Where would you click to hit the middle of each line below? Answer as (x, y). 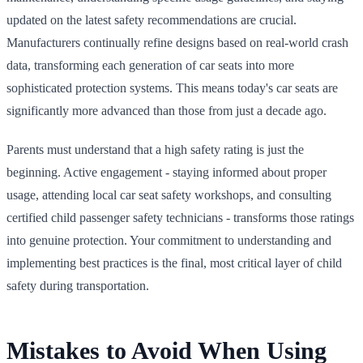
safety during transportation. (78, 285)
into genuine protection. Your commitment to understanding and (169, 240)
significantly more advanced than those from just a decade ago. (167, 110)
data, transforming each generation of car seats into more (150, 65)
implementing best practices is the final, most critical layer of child (174, 263)
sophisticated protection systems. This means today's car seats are (172, 88)
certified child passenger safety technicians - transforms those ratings (180, 217)
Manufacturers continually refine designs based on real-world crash (177, 42)
